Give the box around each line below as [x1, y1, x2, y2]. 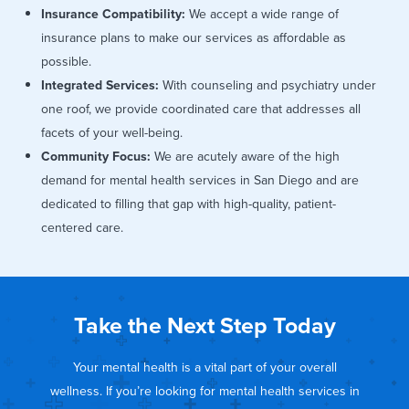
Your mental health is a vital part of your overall [72, 358, 337, 378]
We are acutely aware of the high [151, 147, 340, 167]
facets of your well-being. [41, 123, 183, 143]
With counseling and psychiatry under [159, 76, 376, 96]
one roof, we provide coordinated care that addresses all [41, 100, 361, 120]
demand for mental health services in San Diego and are [41, 171, 359, 191]
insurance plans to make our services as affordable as [41, 28, 346, 48]
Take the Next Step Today [73, 309, 336, 343]
